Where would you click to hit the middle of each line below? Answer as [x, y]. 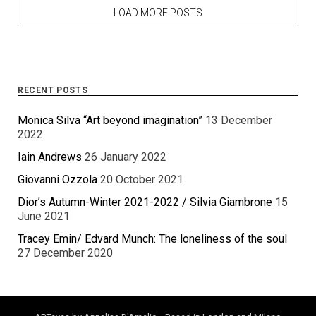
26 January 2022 [126, 157]
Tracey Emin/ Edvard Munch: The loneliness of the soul [152, 239]
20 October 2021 [142, 180]
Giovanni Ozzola [57, 180]
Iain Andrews [50, 157]
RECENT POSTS [53, 91]
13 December [239, 121]
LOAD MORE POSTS [158, 13]
